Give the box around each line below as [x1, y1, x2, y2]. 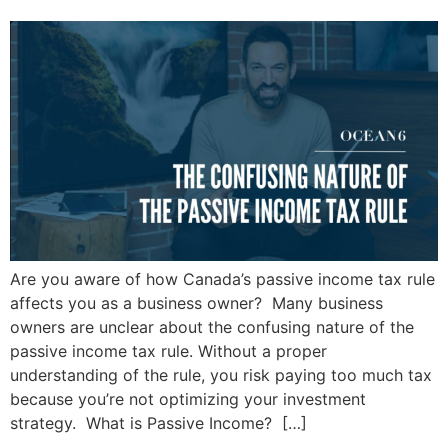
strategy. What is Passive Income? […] [10, 413, 307, 434]
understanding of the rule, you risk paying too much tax [10, 365, 432, 386]
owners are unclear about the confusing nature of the [10, 317, 414, 338]
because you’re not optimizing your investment [10, 389, 366, 410]
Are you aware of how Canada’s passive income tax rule [10, 269, 435, 290]
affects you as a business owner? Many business [10, 293, 383, 314]
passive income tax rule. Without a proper [10, 341, 327, 362]
